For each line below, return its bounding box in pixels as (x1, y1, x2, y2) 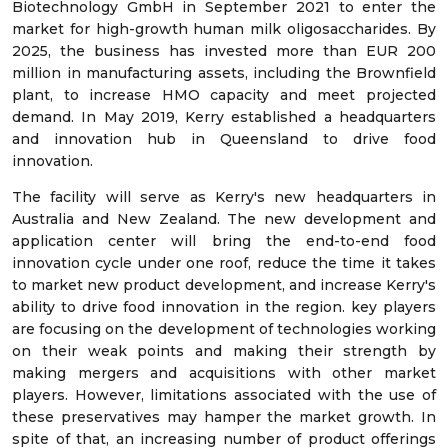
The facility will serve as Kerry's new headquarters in (12, 188, 436, 207)
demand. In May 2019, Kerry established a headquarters (12, 108, 436, 127)
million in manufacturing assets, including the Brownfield (12, 64, 436, 83)
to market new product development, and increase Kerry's (12, 276, 436, 295)
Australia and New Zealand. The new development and (12, 210, 436, 229)
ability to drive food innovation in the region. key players (12, 298, 436, 317)
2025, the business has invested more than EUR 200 (12, 42, 436, 61)
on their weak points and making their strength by (12, 342, 436, 361)
